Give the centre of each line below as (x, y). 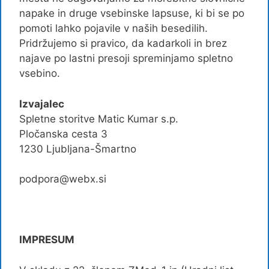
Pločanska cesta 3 (63, 134)
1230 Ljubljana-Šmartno (78, 149)
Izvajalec (42, 104)
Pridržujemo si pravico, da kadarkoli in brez (123, 43)
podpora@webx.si (63, 179)
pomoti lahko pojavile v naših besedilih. (113, 28)
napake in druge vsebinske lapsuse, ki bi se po (132, 13)
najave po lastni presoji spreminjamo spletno (126, 58)
